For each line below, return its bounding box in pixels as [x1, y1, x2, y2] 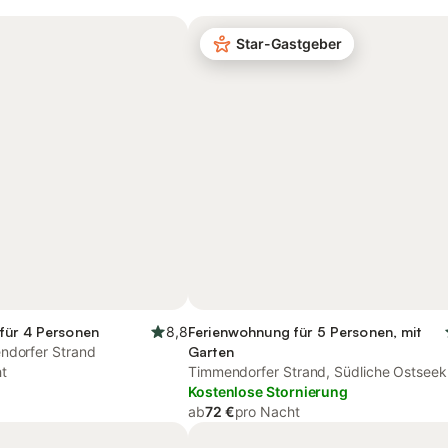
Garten [188, 343, 234, 360]
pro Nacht [234, 403, 300, 420]
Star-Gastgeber [236, 35, 342, 52]
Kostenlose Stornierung [188, 383, 349, 400]
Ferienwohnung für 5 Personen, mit [188, 323, 422, 340]
